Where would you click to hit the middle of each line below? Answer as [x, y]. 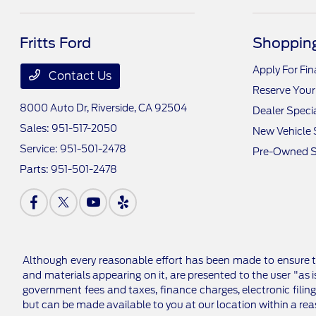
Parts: [36, 169]
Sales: [36, 128]
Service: [40, 148]
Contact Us [79, 75]
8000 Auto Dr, [56, 108]
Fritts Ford [56, 43]
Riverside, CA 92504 [139, 108]
